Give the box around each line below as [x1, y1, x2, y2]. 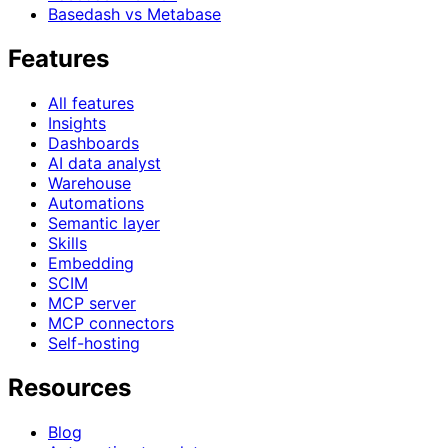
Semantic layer [48, 213, 160, 234]
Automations [48, 193, 144, 214]
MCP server [48, 293, 136, 314]
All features [48, 93, 134, 114]
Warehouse [48, 173, 131, 194]
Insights [48, 113, 106, 134]
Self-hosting [48, 333, 140, 354]
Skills [48, 233, 87, 254]
